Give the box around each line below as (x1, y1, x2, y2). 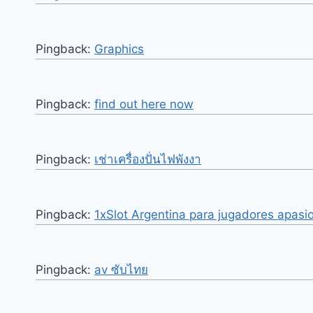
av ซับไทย (94, 263, 148, 277)
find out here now (94, 97, 194, 112)
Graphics (94, 42, 144, 57)
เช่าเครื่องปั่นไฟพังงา (94, 152, 201, 167)
